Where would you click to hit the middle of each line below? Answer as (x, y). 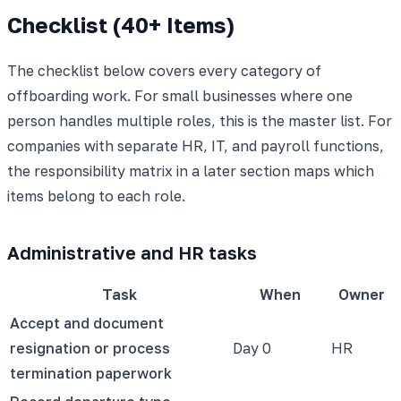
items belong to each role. (96, 196)
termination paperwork (91, 373)
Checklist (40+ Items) (121, 24)
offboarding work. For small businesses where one (180, 95)
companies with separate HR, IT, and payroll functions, (196, 145)
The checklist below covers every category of (164, 70)
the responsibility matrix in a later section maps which (191, 171)
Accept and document (87, 323)
